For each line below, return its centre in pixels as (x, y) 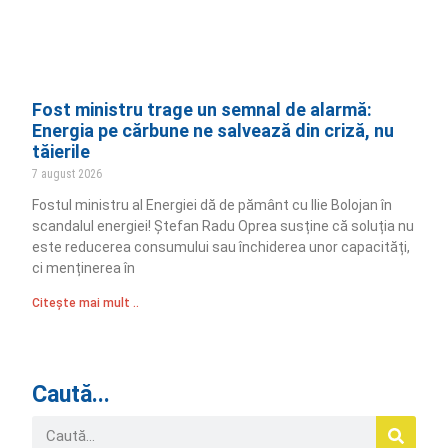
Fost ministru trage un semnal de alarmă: (202, 109)
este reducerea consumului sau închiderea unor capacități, (221, 246)
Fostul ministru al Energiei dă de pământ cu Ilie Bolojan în (212, 204)
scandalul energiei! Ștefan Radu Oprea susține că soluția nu (223, 225)
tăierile (61, 151)
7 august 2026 (67, 173)
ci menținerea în (84, 267)
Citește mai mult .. (86, 302)
